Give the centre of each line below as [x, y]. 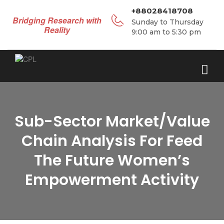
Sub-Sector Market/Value [112, 121]
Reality [57, 29]
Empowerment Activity [112, 180]
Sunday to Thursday [167, 22]
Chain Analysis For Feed [112, 141]
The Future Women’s [112, 160]
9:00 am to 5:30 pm [166, 32]
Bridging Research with [57, 20]
